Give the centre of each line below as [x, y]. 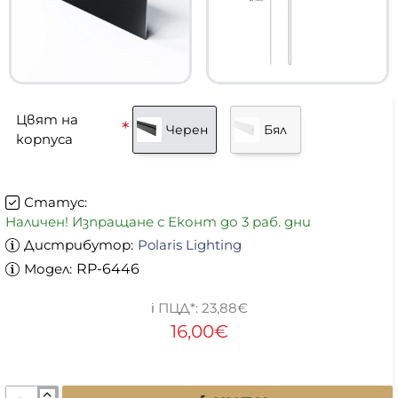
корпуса [44, 139]
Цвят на [47, 119]
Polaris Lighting [190, 245]
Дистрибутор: [79, 245]
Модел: [48, 269]
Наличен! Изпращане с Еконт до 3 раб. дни [158, 222]
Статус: [56, 202]
